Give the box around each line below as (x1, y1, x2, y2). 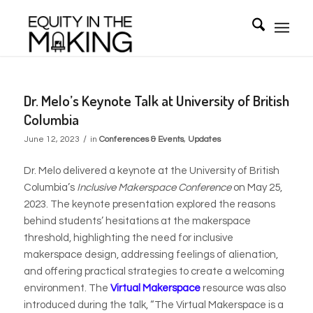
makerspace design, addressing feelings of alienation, (23, 249, 278, 260)
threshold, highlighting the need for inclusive (23, 232, 233, 243)
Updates (187, 135, 221, 144)
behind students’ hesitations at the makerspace (23, 215, 251, 226)
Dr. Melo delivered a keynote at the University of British (23, 165, 279, 176)
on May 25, (233, 182, 282, 193)
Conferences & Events (99, 135, 184, 144)
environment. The (23, 282, 110, 293)
